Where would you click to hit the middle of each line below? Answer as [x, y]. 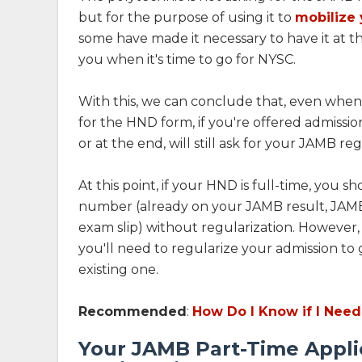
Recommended [133, 311]
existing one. [118, 269]
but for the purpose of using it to [187, 17]
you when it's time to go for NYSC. [187, 59]
